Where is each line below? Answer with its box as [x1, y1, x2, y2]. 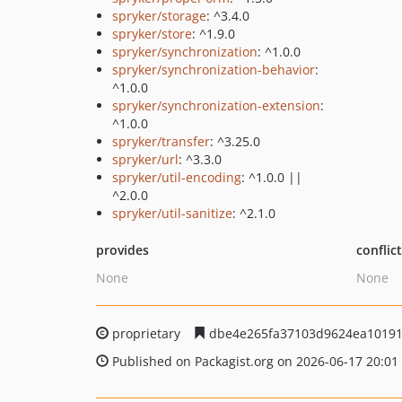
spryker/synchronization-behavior [112, 61, 315, 78]
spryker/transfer [112, 133, 210, 150]
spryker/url [112, 151, 179, 168]
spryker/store [112, 25, 192, 42]
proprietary [109, 325, 184, 342]
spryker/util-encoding [112, 169, 241, 186]
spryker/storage [112, 7, 206, 24]
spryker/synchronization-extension [112, 97, 320, 114]
